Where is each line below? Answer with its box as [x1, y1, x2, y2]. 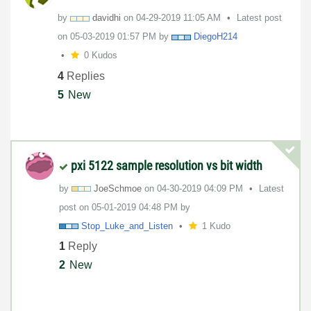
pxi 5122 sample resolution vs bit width [71, 158, 262, 173]
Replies [64, 69, 105, 82]
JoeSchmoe [94, 183, 142, 194]
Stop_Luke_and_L [81, 220, 153, 231]
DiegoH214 [194, 31, 237, 42]
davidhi [92, 12, 121, 23]
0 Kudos [83, 50, 117, 60]
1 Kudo [201, 220, 230, 231]
